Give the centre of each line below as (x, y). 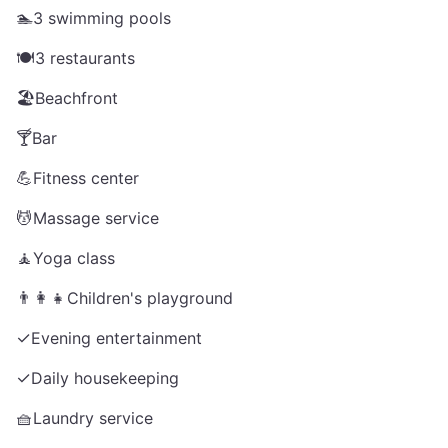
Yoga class (74, 258)
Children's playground (150, 298)
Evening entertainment (116, 338)
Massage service (96, 218)
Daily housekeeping (105, 378)
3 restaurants (85, 58)
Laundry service (93, 418)
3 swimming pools (102, 18)
